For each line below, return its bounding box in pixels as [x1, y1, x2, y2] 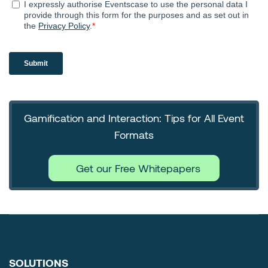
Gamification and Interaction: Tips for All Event [24, 111, 244, 125]
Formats [114, 128, 154, 142]
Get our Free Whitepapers [76, 162, 201, 175]
